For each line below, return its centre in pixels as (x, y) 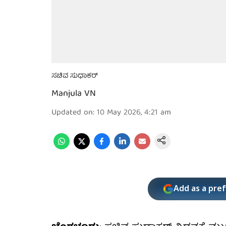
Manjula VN (74, 94)
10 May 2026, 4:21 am (134, 113)
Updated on (72, 113)
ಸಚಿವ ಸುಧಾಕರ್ (75, 76)
